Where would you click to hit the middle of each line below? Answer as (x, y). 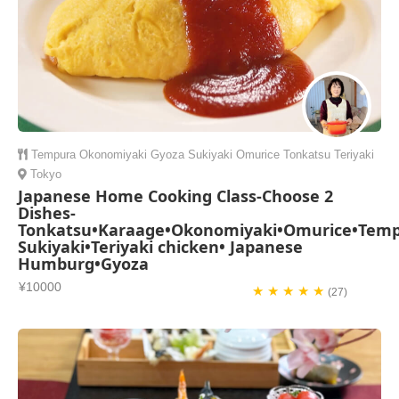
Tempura (53, 155)
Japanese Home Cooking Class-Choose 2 (175, 196)
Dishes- (47, 213)
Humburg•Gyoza (83, 264)
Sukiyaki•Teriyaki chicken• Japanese (160, 247)
